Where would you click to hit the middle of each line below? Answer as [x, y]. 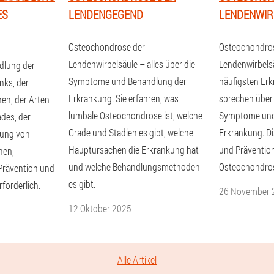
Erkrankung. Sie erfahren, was [124, 98]
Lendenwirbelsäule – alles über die [132, 64]
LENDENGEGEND [106, 14]
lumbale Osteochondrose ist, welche [135, 115]
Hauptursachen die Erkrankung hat [134, 150]
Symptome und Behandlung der [128, 81]
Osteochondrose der [107, 47]
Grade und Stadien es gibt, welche [131, 132]
